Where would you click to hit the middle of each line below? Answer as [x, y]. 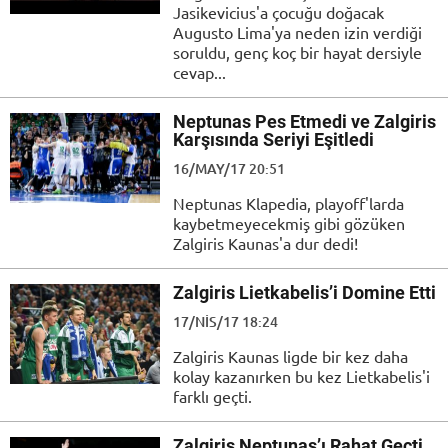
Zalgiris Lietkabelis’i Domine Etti [304, 292]
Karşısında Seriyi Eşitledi [273, 139]
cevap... [199, 71]
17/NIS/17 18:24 [225, 321]
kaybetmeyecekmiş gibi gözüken [289, 222]
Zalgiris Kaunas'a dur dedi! [265, 242]
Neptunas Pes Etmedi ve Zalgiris [304, 121]
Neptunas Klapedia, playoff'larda [288, 202]
